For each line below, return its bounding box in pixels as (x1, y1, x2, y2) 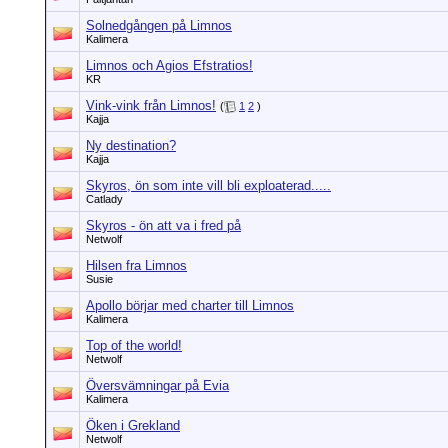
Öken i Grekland (86, 418, 180, 433)
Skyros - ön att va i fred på (86, 218, 241, 233)
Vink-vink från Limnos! (86, 98, 216, 113)
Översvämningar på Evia (86, 378, 229, 393)
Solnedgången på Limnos (86, 18, 232, 33)
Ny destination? (86, 138, 176, 153)
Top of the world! (86, 338, 182, 353)
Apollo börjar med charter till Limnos (86, 298, 294, 313)
